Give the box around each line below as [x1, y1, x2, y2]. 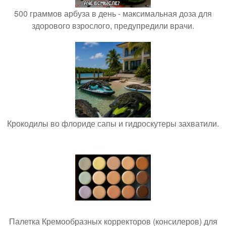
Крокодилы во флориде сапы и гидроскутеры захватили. [7, 117, 219, 129]
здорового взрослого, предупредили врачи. [32, 19, 194, 31]
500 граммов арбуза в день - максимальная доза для [14, 7, 212, 19]
